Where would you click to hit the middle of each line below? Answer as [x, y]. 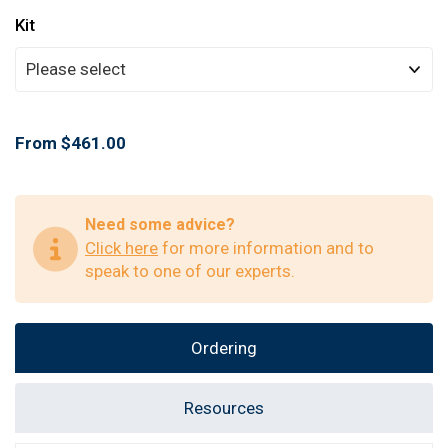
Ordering [224, 347]
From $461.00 [70, 142]
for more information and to [266, 247]
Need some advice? [160, 224]
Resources [224, 407]
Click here [121, 247]
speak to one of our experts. [190, 270]
